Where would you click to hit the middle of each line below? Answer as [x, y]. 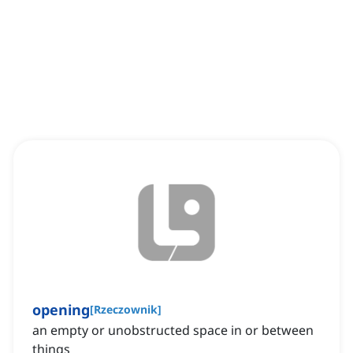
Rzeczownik [126, 310]
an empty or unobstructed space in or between [173, 331]
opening [61, 310]
